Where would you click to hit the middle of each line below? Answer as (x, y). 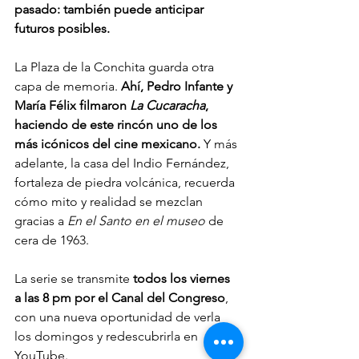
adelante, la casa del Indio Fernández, (123, 163)
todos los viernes (183, 279)
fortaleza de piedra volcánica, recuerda (126, 183)
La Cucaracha (167, 106)
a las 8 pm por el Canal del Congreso (120, 298)
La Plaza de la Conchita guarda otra (116, 67)
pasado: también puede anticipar (111, 10)
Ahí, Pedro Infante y (178, 87)
